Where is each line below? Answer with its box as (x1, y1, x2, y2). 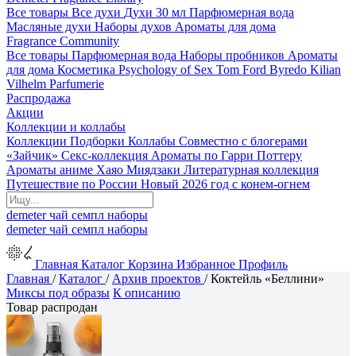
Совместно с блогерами (179, 134, 308, 148)
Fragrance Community (6, 34, 119, 48)
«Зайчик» (6, 149, 58, 162)
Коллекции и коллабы (6, 120, 126, 133)
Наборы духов (95, 20, 172, 33)
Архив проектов (112, 272, 201, 285)
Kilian (310, 63, 341, 76)
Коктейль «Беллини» (211, 272, 324, 285)
